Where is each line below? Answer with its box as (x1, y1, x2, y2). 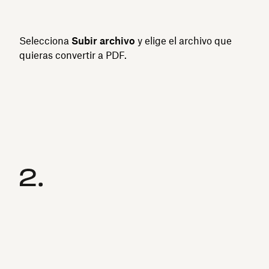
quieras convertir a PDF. (19, 49, 127, 61)
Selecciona (19, 34, 71, 47)
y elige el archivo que (135, 34, 232, 47)
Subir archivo (71, 34, 135, 47)
